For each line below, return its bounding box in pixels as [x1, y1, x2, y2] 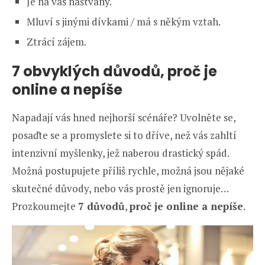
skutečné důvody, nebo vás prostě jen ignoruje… [12, 182, 228, 196]
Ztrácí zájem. [27, 35, 86, 49]
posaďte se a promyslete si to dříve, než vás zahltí [12, 128, 237, 143]
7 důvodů [78, 199, 125, 214]
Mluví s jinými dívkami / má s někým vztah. [27, 15, 221, 29]
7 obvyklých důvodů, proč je [12, 62, 217, 82]
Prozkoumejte [12, 199, 78, 214]
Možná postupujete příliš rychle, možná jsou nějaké [12, 164, 244, 178]
